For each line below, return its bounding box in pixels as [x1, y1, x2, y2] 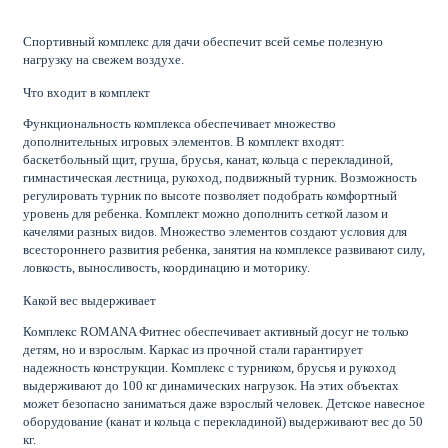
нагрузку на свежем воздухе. [23, 52, 184, 68]
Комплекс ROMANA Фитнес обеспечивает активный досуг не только [23, 324, 409, 340]
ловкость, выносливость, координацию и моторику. [23, 260, 310, 276]
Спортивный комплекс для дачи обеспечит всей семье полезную [23, 34, 383, 50]
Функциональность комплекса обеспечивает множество [23, 116, 336, 132]
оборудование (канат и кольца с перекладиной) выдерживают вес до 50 [23, 414, 423, 430]
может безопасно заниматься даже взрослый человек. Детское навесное [23, 396, 425, 412]
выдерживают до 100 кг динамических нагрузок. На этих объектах [23, 378, 399, 394]
